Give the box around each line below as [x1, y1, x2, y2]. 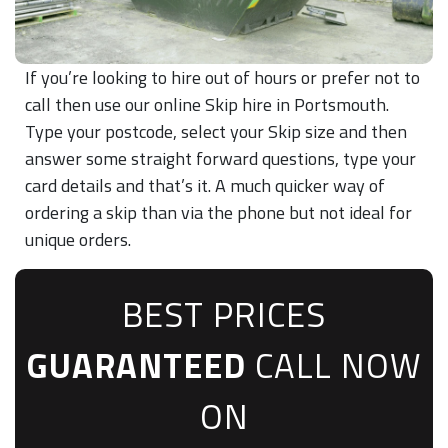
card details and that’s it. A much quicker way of [25, 171, 385, 199]
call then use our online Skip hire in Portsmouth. [25, 90, 389, 118]
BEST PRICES [122, 287, 326, 340]
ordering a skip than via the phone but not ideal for [25, 198, 412, 226]
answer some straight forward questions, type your [25, 144, 416, 172]
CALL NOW [246, 338, 422, 391]
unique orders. [25, 225, 135, 253]
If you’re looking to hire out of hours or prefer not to [25, 63, 420, 91]
